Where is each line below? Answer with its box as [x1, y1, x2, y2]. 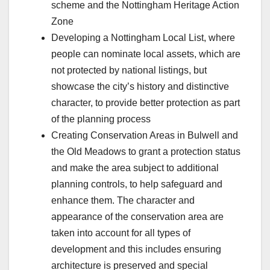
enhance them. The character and [51, 195, 195, 206]
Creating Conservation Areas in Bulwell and [51, 130, 238, 141]
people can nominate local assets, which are [51, 49, 240, 60]
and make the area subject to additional [51, 163, 219, 174]
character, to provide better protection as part [51, 98, 240, 108]
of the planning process [51, 114, 151, 125]
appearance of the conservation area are [51, 212, 224, 222]
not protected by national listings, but [51, 65, 207, 76]
